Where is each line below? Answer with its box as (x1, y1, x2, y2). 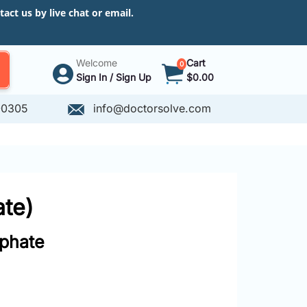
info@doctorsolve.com (90, 101, 211, 115)
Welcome (76, 57, 117, 69)
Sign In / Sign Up (76, 71, 151, 83)
